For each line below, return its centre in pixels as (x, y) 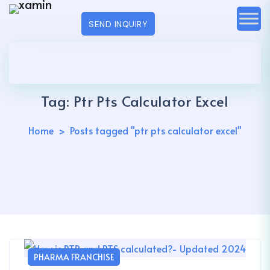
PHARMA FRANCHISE (74, 257)
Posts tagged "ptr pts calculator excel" (156, 130)
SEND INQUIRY (118, 24)
